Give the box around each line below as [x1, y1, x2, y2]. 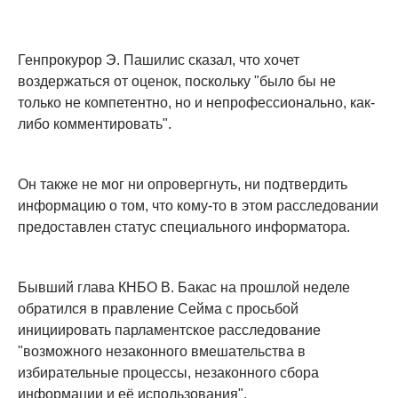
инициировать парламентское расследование [18, 322, 321, 338]
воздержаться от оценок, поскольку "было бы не [18, 74, 336, 90]
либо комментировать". [18, 116, 171, 132]
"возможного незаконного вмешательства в [18, 344, 306, 360]
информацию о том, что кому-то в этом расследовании [18, 198, 378, 214]
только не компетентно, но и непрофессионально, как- [18, 95, 375, 111]
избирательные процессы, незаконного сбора [18, 365, 319, 381]
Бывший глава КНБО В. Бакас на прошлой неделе [18, 280, 350, 296]
